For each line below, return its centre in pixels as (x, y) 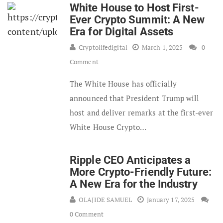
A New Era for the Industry (134, 184)
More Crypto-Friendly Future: (141, 172)
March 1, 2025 (162, 47)
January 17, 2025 (171, 199)
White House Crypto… (108, 127)
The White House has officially (123, 83)
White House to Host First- (134, 7)
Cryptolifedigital (103, 47)
